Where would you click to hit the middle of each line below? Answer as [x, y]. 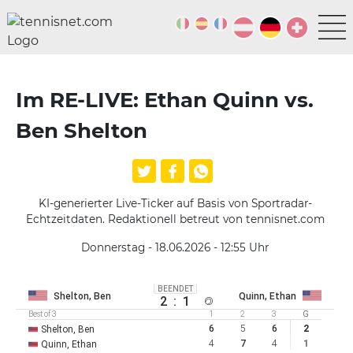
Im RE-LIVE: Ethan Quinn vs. [165, 100]
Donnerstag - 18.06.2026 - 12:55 [163, 247]
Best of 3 [43, 314]
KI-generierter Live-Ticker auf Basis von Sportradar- [175, 203]
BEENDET [175, 288]
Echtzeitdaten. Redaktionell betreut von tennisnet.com [175, 219]
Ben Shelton [82, 131]
